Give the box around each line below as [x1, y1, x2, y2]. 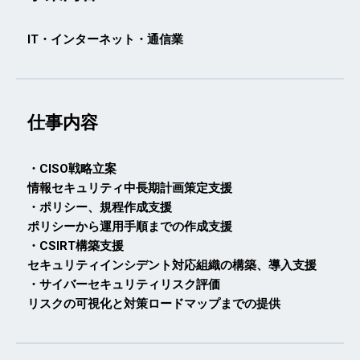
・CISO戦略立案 [27, 161, 117, 176]
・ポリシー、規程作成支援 [27, 199, 172, 215]
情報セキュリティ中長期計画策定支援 [27, 180, 232, 195]
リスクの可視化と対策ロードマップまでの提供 [27, 296, 280, 311]
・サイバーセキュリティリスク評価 [27, 276, 220, 292]
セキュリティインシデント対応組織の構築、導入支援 [27, 257, 317, 272]
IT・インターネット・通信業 [27, 31, 183, 47]
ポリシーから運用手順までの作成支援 [27, 219, 232, 234]
